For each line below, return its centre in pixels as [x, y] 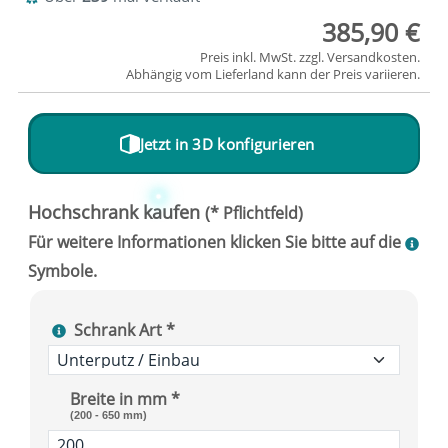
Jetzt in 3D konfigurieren [227, 143]
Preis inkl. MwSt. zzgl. [263, 57]
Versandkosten [372, 57]
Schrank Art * [124, 329]
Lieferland [244, 74]
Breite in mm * [125, 399]
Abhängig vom [170, 74]
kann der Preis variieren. [347, 74]
